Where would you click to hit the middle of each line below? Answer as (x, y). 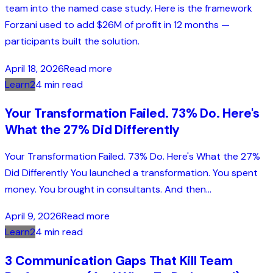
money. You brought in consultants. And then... (108, 189)
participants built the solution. (72, 41)
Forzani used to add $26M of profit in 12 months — (117, 25)
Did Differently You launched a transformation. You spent (131, 172)
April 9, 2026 (33, 216)
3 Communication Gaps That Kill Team (119, 261)
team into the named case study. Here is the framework (129, 9)
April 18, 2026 (34, 68)
